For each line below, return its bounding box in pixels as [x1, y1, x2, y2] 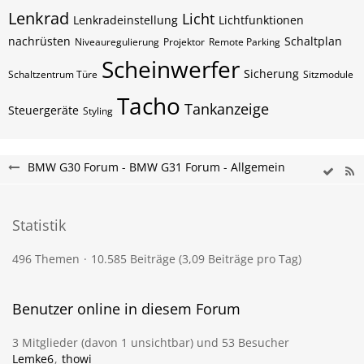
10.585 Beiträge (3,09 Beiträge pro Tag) [91, 251, 301, 266]
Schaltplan [284, 33, 342, 49]
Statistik [12, 215, 66, 235]
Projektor [163, 35, 205, 49]
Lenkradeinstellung [73, 12, 178, 28]
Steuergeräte [8, 102, 79, 118]
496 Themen [12, 251, 80, 266]
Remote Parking [209, 35, 280, 49]
